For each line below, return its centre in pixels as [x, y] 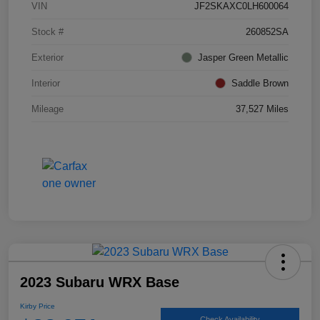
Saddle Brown [260, 83]
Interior [46, 83]
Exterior [47, 57]
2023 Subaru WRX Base [100, 282]
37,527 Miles [262, 109]
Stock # [47, 31]
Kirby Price [37, 306]
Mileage [47, 109]
